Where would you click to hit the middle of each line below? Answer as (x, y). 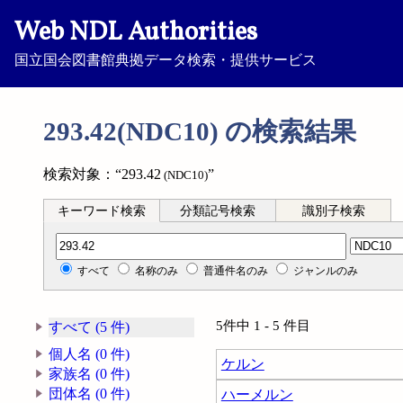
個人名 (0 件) (90, 354)
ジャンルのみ (326, 270)
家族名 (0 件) (90, 374)
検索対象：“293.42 (102, 174)
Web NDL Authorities (136, 33)
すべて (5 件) (90, 327)
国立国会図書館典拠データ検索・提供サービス (166, 60)
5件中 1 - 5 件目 (270, 326)
